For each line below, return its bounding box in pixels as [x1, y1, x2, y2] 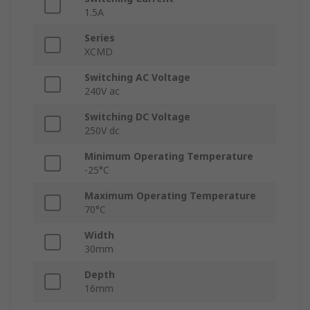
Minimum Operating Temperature [84, 149, 253, 163]
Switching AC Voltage [84, 71, 190, 84]
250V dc [84, 124, 120, 138]
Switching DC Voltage [84, 110, 190, 124]
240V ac [84, 84, 120, 98]
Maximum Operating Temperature [84, 189, 256, 203]
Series [84, 31, 115, 45]
